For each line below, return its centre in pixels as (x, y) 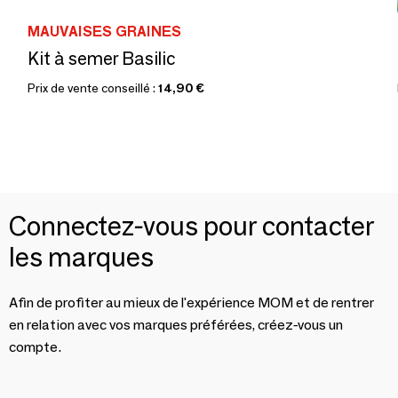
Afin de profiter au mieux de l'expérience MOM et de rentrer (191, 303)
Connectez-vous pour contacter (191, 227)
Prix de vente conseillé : (93, 88)
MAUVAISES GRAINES (104, 32)
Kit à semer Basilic (101, 59)
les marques (81, 258)
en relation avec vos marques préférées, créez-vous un (176, 325)
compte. (35, 347)
